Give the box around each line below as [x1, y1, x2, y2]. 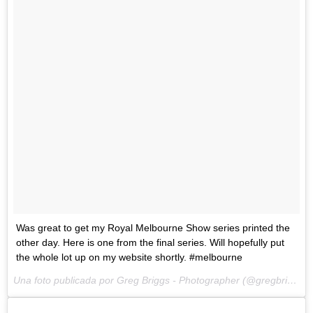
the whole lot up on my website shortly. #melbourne [16, 252, 242, 263]
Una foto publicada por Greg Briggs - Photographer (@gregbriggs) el [287, 275, 297, 286]
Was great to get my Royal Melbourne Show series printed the [16, 222, 290, 234]
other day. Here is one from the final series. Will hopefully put [16, 237, 284, 249]
